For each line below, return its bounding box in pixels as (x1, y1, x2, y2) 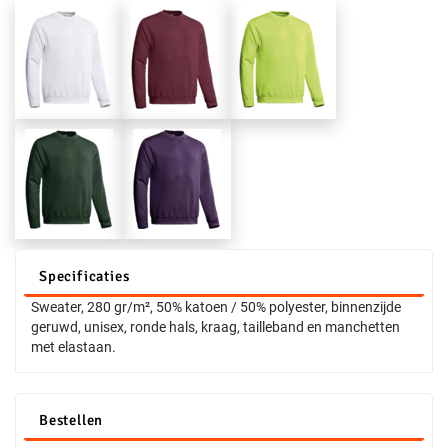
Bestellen (39, 411, 104, 430)
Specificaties (39, 267, 130, 286)
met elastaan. (31, 339, 116, 356)
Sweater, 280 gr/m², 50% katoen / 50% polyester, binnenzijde (31, 299, 401, 316)
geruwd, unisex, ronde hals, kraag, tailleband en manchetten (31, 319, 400, 336)
